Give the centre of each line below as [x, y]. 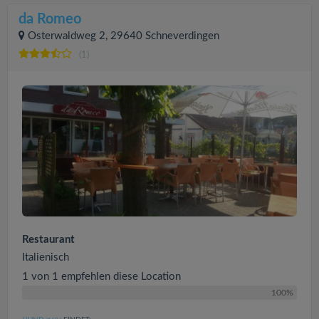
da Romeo [50, 19]
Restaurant [48, 239]
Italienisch [46, 257]
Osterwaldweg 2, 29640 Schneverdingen [124, 36]
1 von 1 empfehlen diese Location [101, 276]
